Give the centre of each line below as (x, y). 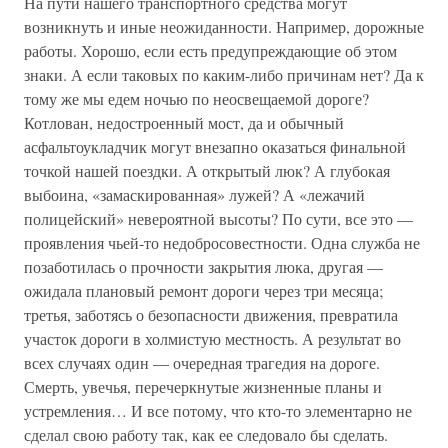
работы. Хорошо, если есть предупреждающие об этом (210, 50)
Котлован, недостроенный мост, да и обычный (184, 122)
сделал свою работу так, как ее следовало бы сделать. (206, 434)
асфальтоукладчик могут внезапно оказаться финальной (215, 146)
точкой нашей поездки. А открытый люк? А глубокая (207, 170)
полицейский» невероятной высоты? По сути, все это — (218, 218)
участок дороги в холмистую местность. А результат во (212, 338)
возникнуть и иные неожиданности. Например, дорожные (224, 26)
